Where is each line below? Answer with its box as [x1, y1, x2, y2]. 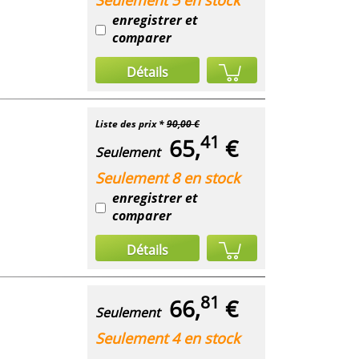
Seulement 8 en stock [95, 167, 240, 188]
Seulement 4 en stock [95, 328, 240, 348]
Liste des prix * [95, 116, 167, 131]
